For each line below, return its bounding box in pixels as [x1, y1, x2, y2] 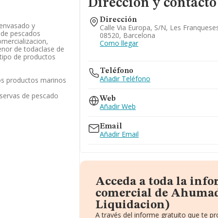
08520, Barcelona [100, 31, 156, 40]
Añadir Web [100, 102, 136, 111]
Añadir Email [100, 129, 139, 139]
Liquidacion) [95, 200, 170, 211]
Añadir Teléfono [100, 74, 151, 83]
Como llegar [100, 38, 139, 48]
